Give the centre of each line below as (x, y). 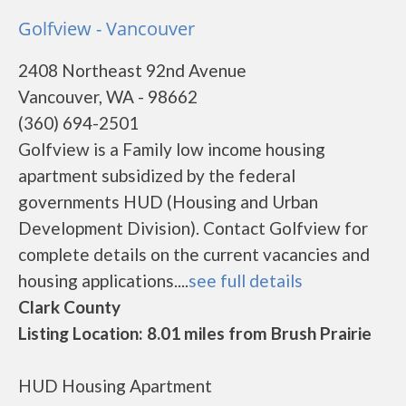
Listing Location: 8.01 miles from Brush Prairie (195, 333)
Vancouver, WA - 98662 (108, 97)
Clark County (69, 307)
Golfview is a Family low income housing (172, 149)
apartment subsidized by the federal (157, 175)
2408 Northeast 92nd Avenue (132, 70)
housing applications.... (103, 280)
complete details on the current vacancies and (194, 254)
